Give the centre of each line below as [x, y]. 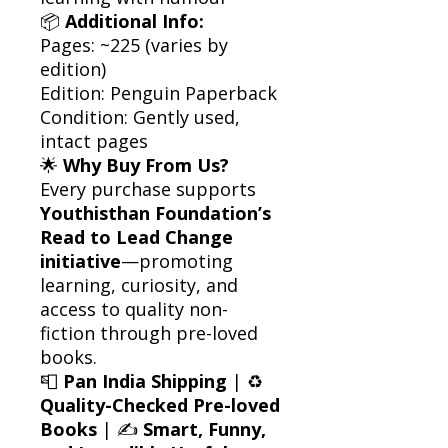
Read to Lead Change [136, 236]
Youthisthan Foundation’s [155, 212]
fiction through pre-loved [149, 332]
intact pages [94, 140]
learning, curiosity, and [139, 284]
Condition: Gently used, [140, 116]
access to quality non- [134, 308]
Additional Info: [134, 20]
